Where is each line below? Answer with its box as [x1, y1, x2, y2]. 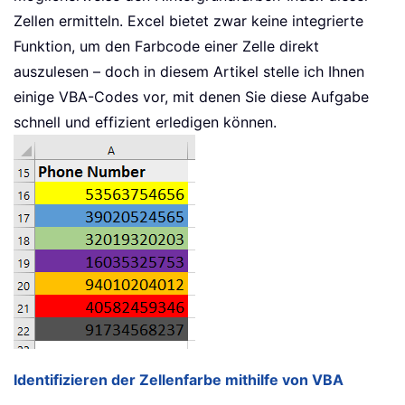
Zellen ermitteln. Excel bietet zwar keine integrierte [14, 12, 363, 31]
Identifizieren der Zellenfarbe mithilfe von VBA [14, 371, 344, 390]
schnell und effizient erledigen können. [14, 113, 277, 132]
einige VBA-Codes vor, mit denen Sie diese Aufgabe [14, 88, 369, 107]
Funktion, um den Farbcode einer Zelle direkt [14, 37, 319, 56]
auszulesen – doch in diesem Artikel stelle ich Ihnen [14, 62, 364, 81]
